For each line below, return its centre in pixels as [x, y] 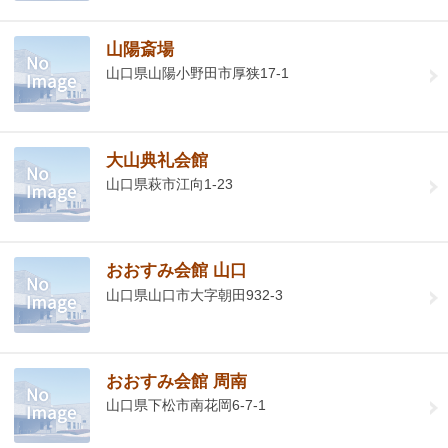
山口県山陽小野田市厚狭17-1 [198, 73]
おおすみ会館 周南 [177, 382]
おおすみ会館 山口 [177, 271]
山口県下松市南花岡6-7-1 [186, 405]
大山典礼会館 [157, 160]
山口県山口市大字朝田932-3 [195, 294]
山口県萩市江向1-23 [170, 184]
